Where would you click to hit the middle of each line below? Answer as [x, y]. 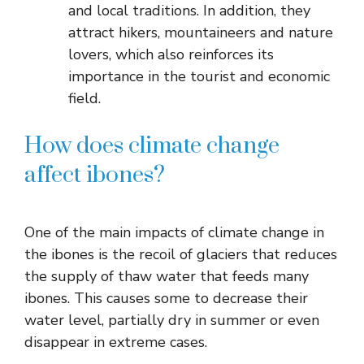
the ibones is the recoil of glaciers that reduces [181, 255]
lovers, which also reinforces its [171, 55]
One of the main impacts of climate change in [174, 233]
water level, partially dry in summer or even [172, 321]
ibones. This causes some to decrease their [166, 299]
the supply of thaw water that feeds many [167, 277]
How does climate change [152, 146]
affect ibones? [95, 175]
